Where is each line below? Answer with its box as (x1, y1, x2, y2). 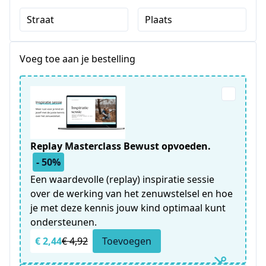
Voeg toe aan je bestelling (20, 52, 135, 65)
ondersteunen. (30, 216, 97, 229)
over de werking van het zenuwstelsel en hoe (30, 187, 233, 200)
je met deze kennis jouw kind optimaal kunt (30, 201, 226, 214)
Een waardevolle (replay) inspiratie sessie (30, 173, 214, 186)
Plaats (144, 13, 172, 26)
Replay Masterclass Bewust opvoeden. (30, 140, 211, 153)
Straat (27, 13, 54, 26)
